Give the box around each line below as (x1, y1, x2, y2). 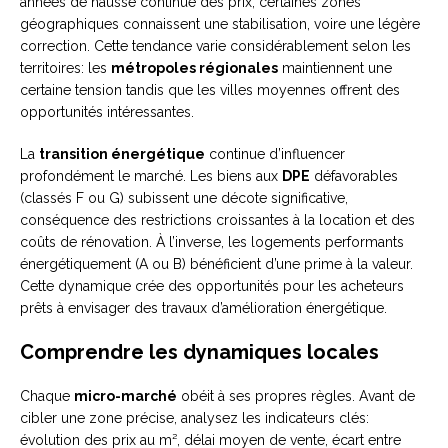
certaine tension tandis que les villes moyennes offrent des (20, 82, 400, 99)
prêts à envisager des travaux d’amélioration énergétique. (20, 300, 387, 317)
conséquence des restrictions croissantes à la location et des (20, 212, 415, 229)
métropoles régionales (111, 60, 278, 77)
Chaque (20, 388, 74, 405)
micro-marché (74, 388, 177, 405)
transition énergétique (39, 146, 205, 163)
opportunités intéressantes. (20, 104, 194, 121)
